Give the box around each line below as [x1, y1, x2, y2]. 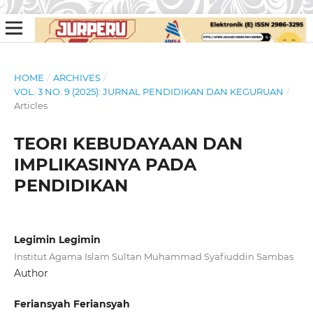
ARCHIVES [52, 71, 101, 83]
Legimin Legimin [13, 233, 101, 246]
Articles [13, 99, 48, 111]
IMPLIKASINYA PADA [13, 154, 196, 175]
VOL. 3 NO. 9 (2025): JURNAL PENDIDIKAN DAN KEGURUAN [13, 85, 284, 97]
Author [13, 266, 48, 279]
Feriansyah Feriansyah [13, 298, 130, 310]
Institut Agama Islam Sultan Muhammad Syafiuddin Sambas [13, 250, 293, 262]
